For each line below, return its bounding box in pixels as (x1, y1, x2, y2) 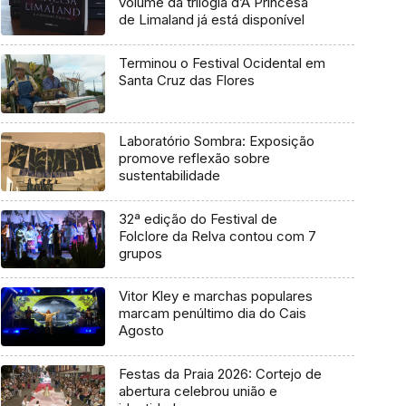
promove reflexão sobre (118, 149, 270, 167)
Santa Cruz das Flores (118, 72, 255, 90)
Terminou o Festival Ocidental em (118, 54, 325, 72)
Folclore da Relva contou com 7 (118, 227, 316, 245)
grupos (118, 244, 162, 262)
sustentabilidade (118, 166, 220, 184)
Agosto (118, 322, 164, 340)
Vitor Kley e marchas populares (118, 287, 313, 305)
